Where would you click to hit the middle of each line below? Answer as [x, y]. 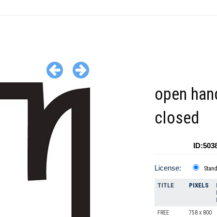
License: [168, 168]
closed [177, 118]
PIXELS [199, 185]
